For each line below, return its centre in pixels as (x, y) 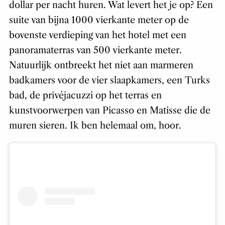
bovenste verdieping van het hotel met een (97, 35)
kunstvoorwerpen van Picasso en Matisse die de (109, 111)
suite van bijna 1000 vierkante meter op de (99, 20)
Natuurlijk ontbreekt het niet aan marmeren (101, 66)
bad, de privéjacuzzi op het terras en (85, 96)
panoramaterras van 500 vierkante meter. (95, 50)
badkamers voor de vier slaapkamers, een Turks (109, 81)
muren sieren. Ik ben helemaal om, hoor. (95, 126)
